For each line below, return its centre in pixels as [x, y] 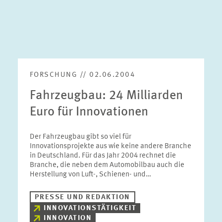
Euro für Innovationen [89, 112]
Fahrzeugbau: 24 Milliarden [106, 96]
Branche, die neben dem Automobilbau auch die [107, 165]
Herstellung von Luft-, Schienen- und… [90, 175]
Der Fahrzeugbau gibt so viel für [80, 137]
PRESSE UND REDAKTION [82, 197]
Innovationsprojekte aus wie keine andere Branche [110, 146]
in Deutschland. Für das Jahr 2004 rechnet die [103, 156]
